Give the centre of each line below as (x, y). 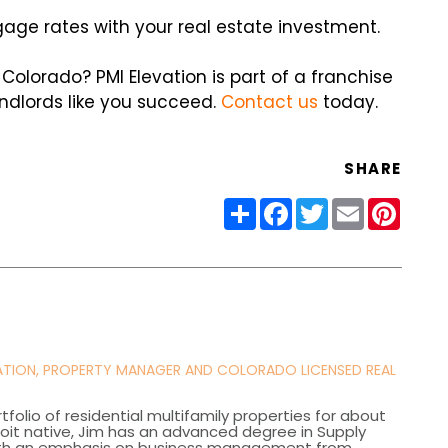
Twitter (356, 206)
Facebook (331, 206)
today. (348, 102)
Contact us (270, 102)
